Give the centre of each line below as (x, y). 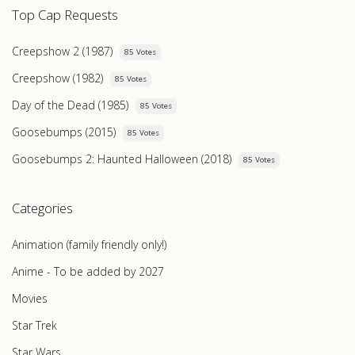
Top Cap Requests (65, 14)
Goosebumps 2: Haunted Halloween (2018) (122, 158)
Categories (42, 208)
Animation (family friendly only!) (89, 244)
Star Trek (34, 325)
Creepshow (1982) (57, 78)
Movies (30, 298)
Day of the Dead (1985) (70, 105)
